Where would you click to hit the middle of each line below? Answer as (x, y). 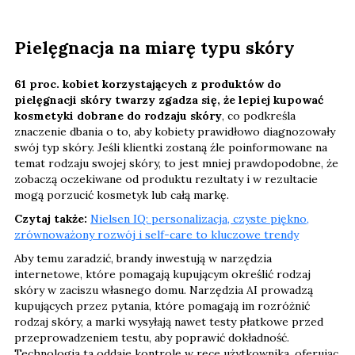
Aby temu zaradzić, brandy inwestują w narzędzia (143, 259)
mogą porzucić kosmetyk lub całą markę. (122, 195)
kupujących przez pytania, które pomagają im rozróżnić (162, 306)
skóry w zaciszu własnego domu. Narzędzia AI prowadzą (164, 290)
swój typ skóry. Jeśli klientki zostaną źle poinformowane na (171, 148)
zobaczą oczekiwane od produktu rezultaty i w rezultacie (166, 179)
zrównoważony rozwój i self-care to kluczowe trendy (157, 235)
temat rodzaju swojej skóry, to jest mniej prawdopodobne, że (176, 164)
